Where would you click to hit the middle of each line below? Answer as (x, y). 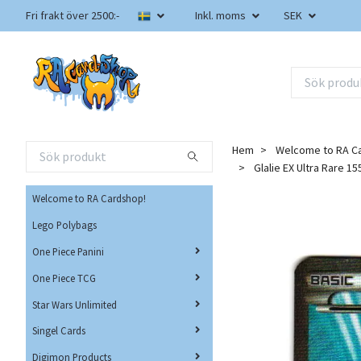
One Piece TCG (64, 278)
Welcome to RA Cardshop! (89, 199)
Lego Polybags (64, 225)
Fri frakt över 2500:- (73, 15)
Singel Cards (59, 331)
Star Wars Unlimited (75, 304)
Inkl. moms (222, 15)
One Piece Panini (68, 251)
